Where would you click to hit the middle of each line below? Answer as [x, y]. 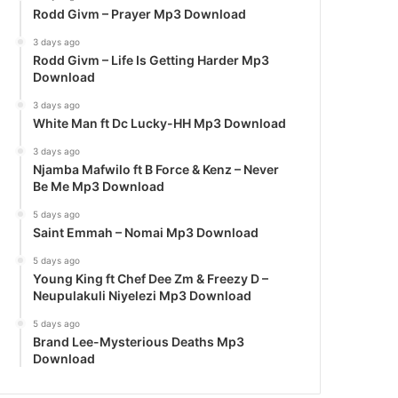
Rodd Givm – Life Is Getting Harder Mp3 [151, 60]
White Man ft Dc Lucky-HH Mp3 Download [160, 123]
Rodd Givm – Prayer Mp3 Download [140, 14]
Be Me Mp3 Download [99, 186]
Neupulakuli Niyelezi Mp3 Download [143, 295]
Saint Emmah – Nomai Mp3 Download [146, 232]
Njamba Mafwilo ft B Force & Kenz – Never [156, 169]
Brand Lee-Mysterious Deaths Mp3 [139, 342]
